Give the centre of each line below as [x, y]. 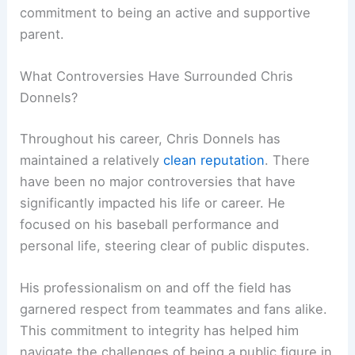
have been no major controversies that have [158, 182]
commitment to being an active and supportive [166, 13]
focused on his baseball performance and [150, 225]
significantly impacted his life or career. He [153, 203]
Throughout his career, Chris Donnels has [151, 139]
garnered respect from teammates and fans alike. [174, 309]
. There [288, 160]
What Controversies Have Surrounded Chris [157, 76]
